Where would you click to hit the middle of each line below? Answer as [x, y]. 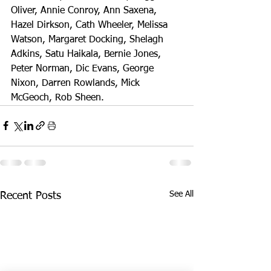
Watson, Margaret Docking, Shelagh [89, 40]
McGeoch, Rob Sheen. [57, 98]
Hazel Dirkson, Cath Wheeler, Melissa [91, 25]
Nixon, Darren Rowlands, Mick [77, 83]
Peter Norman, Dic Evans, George [84, 69]
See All [181, 194]
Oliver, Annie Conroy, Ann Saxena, [85, 11]
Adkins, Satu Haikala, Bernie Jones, [87, 54]
